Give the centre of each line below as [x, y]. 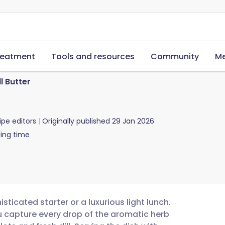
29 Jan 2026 [133, 121]
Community [175, 57]
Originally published [76, 121]
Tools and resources [93, 57]
